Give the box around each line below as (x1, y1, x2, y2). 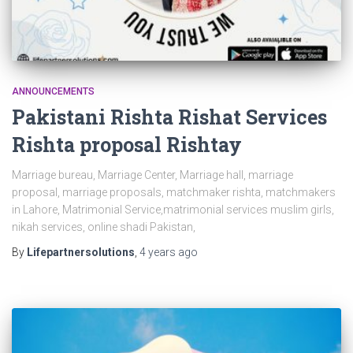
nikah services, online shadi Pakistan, (12, 220, 195, 233)
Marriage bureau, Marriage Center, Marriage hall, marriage (12, 168, 293, 181)
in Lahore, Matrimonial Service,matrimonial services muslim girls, (12, 203, 334, 216)
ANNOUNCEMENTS (12, 85, 95, 97)
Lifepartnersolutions (27, 245, 135, 258)
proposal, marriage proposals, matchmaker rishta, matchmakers (12, 185, 336, 199)
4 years (139, 245, 176, 258)
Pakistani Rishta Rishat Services (12, 103, 327, 130)
